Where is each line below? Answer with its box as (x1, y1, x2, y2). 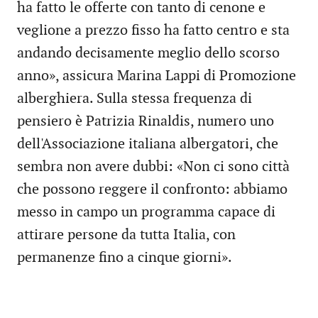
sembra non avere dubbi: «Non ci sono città (17, 158, 290, 176)
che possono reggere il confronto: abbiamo (17, 181, 287, 199)
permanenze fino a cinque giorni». (17, 249, 232, 267)
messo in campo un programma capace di (17, 204, 275, 221)
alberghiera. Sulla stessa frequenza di (17, 90, 252, 108)
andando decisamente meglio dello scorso (17, 45, 280, 62)
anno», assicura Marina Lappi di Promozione (17, 67, 296, 85)
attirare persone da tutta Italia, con (17, 226, 236, 244)
